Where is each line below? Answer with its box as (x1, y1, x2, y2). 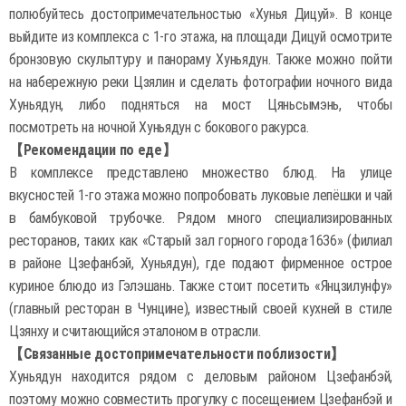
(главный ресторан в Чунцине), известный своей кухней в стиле (9, 300, 392, 317)
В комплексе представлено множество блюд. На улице (9, 164, 392, 181)
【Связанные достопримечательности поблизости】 (9, 345, 344, 362)
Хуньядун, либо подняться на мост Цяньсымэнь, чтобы (9, 96, 392, 113)
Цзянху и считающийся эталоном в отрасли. (9, 323, 261, 340)
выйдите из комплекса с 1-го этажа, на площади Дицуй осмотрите (9, 28, 392, 45)
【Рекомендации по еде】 (9, 141, 177, 159)
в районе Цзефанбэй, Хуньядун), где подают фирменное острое (9, 255, 392, 272)
